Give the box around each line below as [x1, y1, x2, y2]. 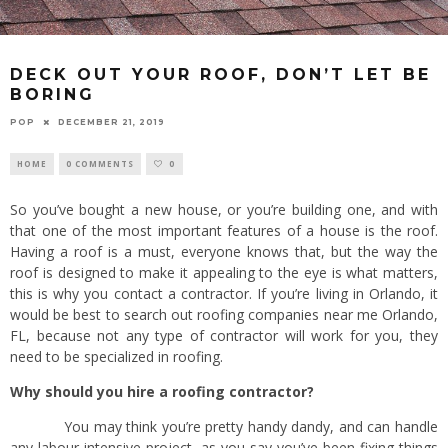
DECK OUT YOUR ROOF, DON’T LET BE [10, 65, 431, 85]
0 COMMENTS [66, 157, 134, 169]
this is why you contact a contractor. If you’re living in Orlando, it [10, 283, 438, 303]
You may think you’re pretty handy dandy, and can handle [10, 416, 438, 436]
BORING [10, 85, 95, 105]
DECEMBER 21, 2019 [58, 116, 165, 127]
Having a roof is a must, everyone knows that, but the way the [10, 241, 438, 261]
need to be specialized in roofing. [10, 346, 223, 366]
